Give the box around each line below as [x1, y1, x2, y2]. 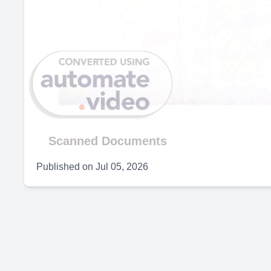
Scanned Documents [48, 134, 167, 148]
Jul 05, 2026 [96, 162, 148, 172]
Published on [36, 162, 93, 172]
